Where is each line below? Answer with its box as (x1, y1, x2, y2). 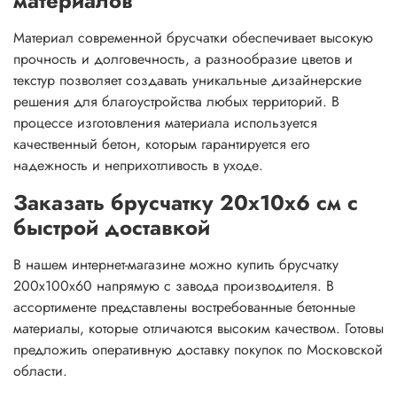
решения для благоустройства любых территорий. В (13, 90, 339, 112)
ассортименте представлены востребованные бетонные (13, 296, 355, 317)
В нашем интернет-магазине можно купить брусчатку (13, 253, 339, 275)
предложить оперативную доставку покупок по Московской (13, 339, 383, 360)
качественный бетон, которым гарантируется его (13, 133, 310, 154)
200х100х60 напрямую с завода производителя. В (13, 275, 334, 296)
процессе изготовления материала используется (13, 112, 317, 133)
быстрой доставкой (13, 211, 210, 243)
